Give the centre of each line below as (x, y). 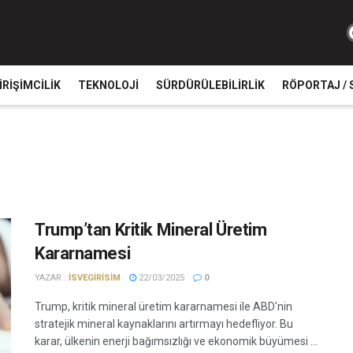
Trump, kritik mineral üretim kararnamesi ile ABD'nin (163, 307)
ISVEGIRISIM (95, 278)
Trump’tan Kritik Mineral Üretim (151, 230)
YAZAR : (52, 278)
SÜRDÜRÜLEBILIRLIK (210, 85)
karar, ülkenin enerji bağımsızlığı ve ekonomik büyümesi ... (176, 341)
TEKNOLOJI (108, 85)
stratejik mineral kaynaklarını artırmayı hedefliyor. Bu (164, 324)
